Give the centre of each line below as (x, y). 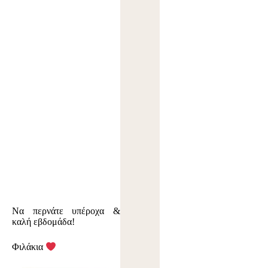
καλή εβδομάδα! (43, 221)
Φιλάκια (29, 247)
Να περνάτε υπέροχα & (66, 211)
